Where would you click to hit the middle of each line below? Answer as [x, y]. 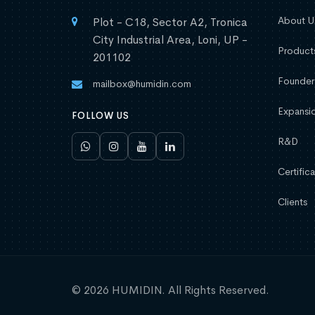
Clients [292, 202]
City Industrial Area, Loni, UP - [170, 40]
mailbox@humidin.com [142, 84]
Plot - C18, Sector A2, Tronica [170, 22]
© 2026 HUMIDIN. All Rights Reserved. [171, 290]
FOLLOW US [101, 116]
